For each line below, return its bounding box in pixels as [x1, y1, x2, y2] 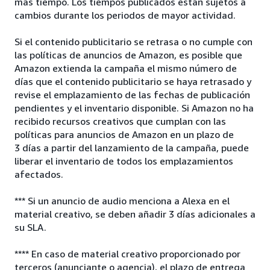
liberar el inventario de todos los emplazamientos [14, 155, 233, 167]
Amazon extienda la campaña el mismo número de [14, 62, 237, 74]
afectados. [14, 168, 63, 180]
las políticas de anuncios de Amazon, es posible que [14, 49, 242, 61]
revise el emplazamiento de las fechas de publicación [14, 89, 250, 101]
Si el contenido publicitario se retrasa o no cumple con [14, 36, 253, 48]
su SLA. [14, 221, 46, 233]
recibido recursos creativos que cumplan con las [14, 115, 226, 127]
